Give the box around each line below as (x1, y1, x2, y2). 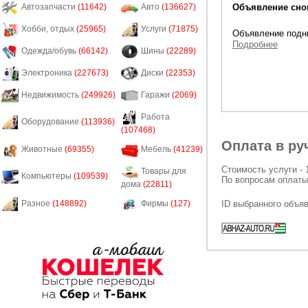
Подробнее (232, 39, 278, 49)
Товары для (141, 166, 186, 177)
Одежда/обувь (21, 46, 78, 56)
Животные (21, 144, 65, 155)
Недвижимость (21, 90, 81, 100)
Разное (21, 199, 52, 209)
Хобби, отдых (21, 24, 76, 34)
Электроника (21, 68, 74, 78)
